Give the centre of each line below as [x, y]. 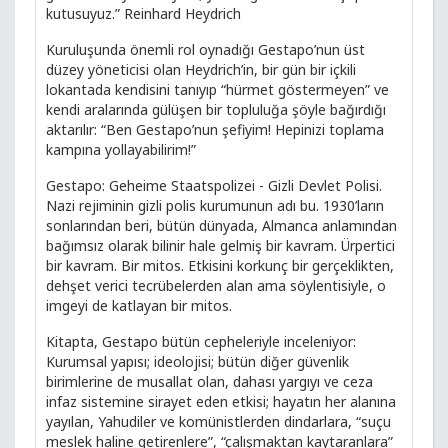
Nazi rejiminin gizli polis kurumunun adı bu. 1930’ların [215, 205]
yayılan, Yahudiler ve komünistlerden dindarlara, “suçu [218, 421]
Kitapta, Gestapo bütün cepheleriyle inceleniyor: [201, 341]
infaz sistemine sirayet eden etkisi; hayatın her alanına [221, 401]
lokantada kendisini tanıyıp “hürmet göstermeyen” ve [217, 89]
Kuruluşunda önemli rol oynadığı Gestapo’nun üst [205, 49]
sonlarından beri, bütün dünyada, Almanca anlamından [221, 225]
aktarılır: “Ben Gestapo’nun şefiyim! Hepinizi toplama [215, 129]
